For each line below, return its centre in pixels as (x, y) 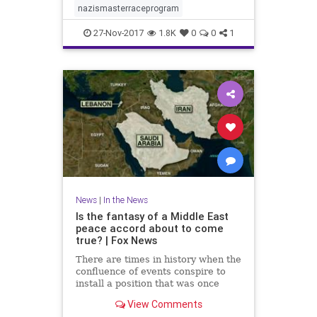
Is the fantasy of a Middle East (152, 216)
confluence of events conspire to (150, 271)
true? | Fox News (116, 240)
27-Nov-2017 (117, 33)
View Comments (163, 305)
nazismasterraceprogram (128, 8)
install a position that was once (147, 283)
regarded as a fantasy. (127, 295)
